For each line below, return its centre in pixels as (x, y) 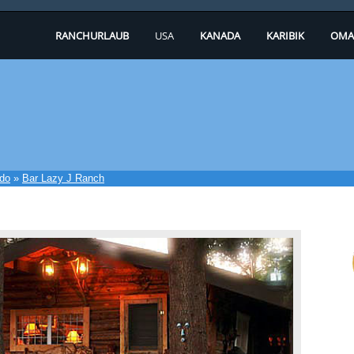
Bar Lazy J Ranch (63, 178)
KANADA (220, 36)
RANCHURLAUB (92, 36)
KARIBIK (285, 36)
